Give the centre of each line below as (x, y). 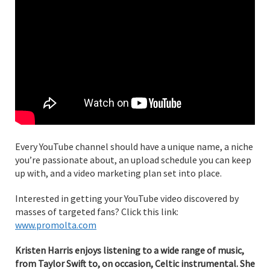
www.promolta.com (56, 224)
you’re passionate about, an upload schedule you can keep (133, 159)
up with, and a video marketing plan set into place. (118, 173)
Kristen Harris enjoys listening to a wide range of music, (130, 250)
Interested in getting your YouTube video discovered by (127, 198)
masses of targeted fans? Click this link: (97, 211)
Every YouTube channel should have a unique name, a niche (134, 146)
